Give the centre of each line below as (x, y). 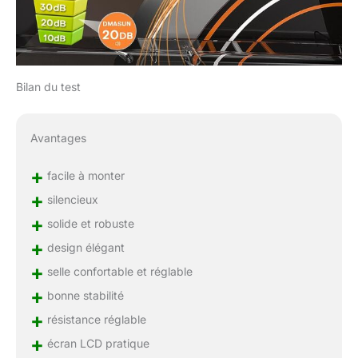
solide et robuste (89, 224)
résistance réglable (95, 320)
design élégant (84, 248)
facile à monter (84, 176)
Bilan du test (48, 87)
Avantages (58, 138)
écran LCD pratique (96, 344)
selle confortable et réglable (118, 272)
